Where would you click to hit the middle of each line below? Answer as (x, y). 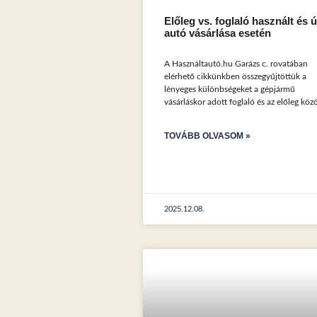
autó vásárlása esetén (217, 34)
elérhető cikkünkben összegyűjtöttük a (235, 77)
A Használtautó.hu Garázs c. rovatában (236, 64)
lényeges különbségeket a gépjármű (229, 90)
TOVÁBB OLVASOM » (207, 136)
